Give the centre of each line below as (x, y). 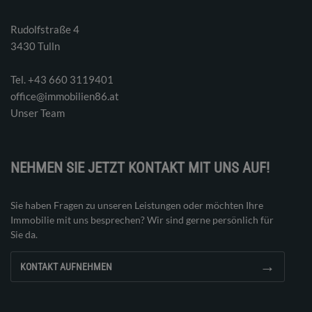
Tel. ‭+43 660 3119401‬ (62, 79)
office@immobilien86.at (65, 96)
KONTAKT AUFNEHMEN (66, 267)
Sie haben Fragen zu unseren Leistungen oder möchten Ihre (137, 205)
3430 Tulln (35, 46)
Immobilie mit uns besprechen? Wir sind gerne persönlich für (142, 220)
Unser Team (38, 112)
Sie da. (24, 235)
